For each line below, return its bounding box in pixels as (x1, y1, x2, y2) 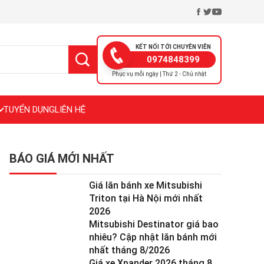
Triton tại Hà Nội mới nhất (89, 193, 203, 204)
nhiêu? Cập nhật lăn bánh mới (89, 232, 217, 243)
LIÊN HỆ (55, 104, 85, 115)
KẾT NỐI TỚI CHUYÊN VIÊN (136, 44, 211, 50)
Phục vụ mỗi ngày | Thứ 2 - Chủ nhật (112, 70, 206, 77)
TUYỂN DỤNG (3, 104, 55, 115)
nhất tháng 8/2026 (89, 245, 170, 256)
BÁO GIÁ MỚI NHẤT (9, 151, 114, 166)
